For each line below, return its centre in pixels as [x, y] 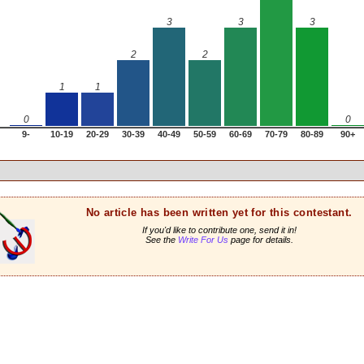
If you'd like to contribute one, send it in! [219, 230]
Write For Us [203, 239]
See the [161, 239]
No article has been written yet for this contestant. [219, 212]
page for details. [260, 239]
